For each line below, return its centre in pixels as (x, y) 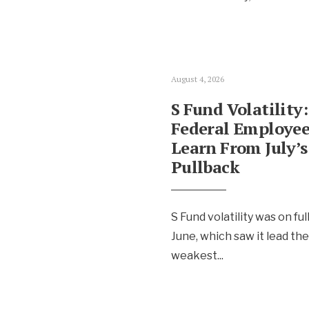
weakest (194, 256)
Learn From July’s (239, 148)
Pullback (205, 167)
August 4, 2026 (197, 79)
